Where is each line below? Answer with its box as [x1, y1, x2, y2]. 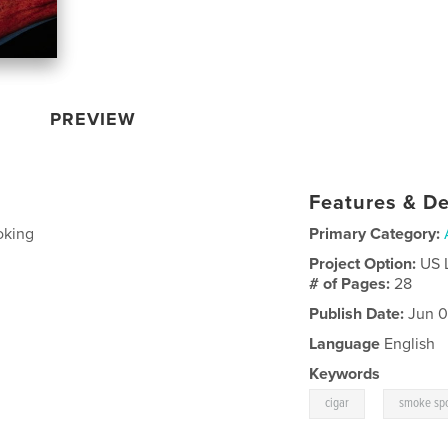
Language [309, 333, 381, 354]
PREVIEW [50, 107, 137, 130]
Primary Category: [309, 223, 441, 244]
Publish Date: [309, 303, 405, 324]
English [380, 333, 436, 354]
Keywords [309, 363, 381, 384]
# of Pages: [309, 273, 395, 294]
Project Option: [309, 253, 421, 274]
